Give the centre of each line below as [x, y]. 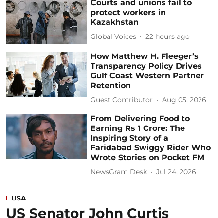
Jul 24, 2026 [176, 172]
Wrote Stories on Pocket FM [148, 157]
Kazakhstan [115, 22]
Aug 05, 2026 [184, 100]
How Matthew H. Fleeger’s [145, 56]
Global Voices [114, 37]
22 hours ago [168, 37]
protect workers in [128, 12]
